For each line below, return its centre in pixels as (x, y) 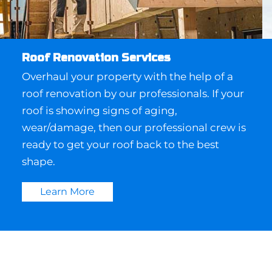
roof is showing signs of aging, (99, 111)
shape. (38, 162)
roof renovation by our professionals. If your (133, 94)
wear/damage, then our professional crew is (134, 128)
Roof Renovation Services (96, 58)
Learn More (67, 192)
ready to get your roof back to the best (120, 145)
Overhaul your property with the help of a (127, 77)
